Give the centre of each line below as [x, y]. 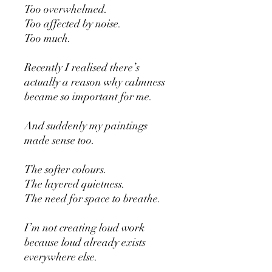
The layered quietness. [75, 184]
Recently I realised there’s [82, 68]
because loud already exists [85, 243]
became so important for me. [88, 97]
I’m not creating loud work [84, 228]
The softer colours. [66, 170]
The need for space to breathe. [93, 199]
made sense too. [59, 141]
